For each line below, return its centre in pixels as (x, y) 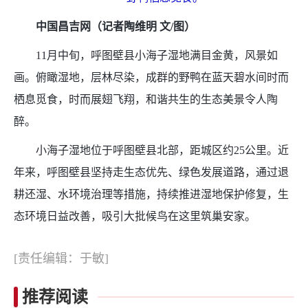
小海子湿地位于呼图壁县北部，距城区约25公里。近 (151, 151)
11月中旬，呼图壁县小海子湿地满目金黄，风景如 (146, 56)
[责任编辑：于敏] (61, 259)
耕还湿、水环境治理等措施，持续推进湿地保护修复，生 (151, 195)
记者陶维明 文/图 (143, 27)
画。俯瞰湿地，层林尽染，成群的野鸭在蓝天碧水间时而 (151, 78)
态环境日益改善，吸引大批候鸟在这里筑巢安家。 (135, 217)
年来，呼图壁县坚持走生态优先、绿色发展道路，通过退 (151, 173)
